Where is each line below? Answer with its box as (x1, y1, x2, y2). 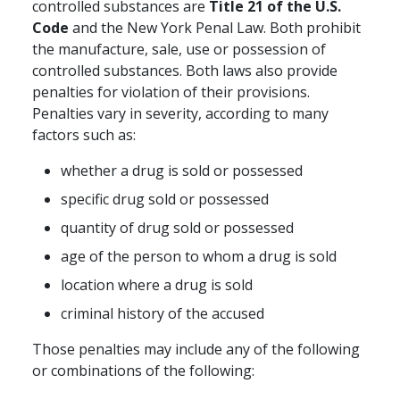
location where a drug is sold (61, 275, 253, 296)
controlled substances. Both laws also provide (32, 61, 337, 81)
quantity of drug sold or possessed (61, 218, 294, 238)
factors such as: (32, 125, 136, 146)
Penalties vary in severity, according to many (32, 104, 329, 124)
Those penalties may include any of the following (32, 339, 360, 360)
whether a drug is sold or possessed (61, 161, 303, 181)
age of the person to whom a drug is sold (61, 246, 337, 267)
